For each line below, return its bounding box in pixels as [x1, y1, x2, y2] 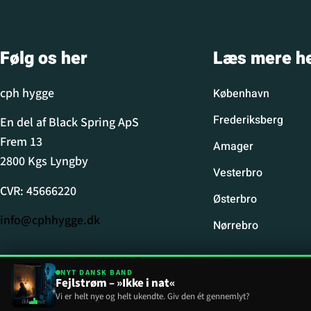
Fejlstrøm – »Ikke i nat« [56, 275, 175, 292]
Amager [212, 137, 253, 155]
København [212, 85, 269, 102]
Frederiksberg [212, 111, 283, 128]
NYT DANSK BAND [60, 267, 133, 278]
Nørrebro [212, 217, 258, 234]
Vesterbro [212, 164, 262, 181]
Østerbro [212, 190, 257, 208]
